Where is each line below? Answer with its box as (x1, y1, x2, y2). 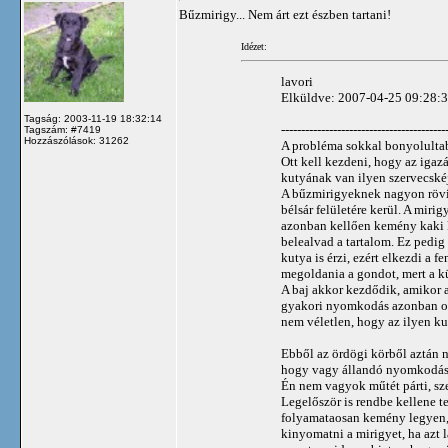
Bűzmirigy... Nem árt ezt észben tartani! (179, 7, 391, 22)
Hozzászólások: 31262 (24, 135, 129, 146)
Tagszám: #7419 (24, 124, 101, 135)
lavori (280, 73, 313, 89)
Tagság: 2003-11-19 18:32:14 (24, 113, 162, 124)
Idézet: (240, 40, 267, 52)
